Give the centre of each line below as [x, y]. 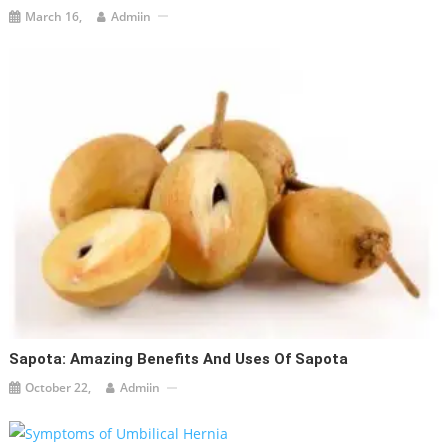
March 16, [54, 16]
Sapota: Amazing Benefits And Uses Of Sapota [179, 359]
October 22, [58, 388]
